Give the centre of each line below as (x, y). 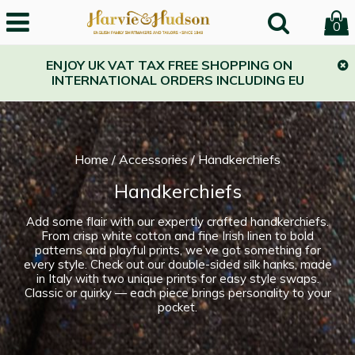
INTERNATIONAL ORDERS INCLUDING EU (177, 80)
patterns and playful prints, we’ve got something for (177, 250)
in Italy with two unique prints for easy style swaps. (177, 279)
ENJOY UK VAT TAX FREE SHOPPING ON (169, 65)
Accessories (153, 159)
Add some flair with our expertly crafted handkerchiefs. (177, 221)
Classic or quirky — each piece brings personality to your (177, 293)
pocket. (177, 307)
